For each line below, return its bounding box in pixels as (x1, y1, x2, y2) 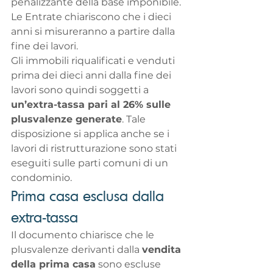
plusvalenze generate (11, 113, 122, 126)
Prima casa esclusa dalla (11, 186, 168, 205)
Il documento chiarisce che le (11, 229, 157, 241)
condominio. (11, 172, 74, 184)
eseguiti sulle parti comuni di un (11, 157, 171, 169)
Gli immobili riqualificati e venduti (11, 55, 177, 67)
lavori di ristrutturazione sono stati (11, 143, 179, 155)
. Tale (122, 113, 148, 126)
